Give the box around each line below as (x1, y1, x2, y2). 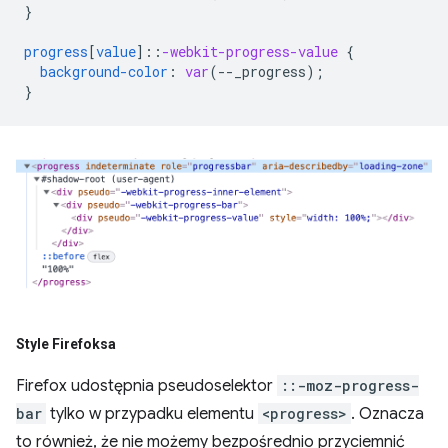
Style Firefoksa (16, 336, 116, 353)
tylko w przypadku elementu (46, 404, 258, 425)
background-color (40, 61, 168, 81)
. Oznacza (351, 404, 424, 425)
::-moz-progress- (281, 376, 419, 396)
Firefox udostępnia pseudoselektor (16, 376, 277, 397)
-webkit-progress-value (162, 41, 338, 61)
